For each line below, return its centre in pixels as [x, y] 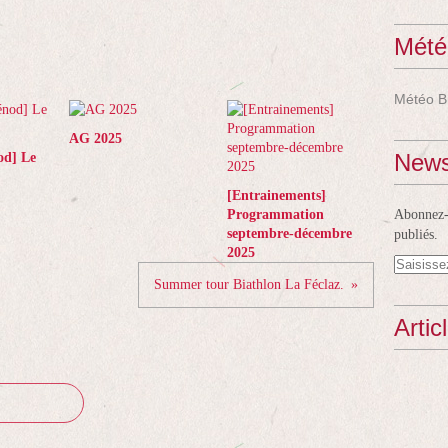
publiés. [416, 234]
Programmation [275, 214]
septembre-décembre [289, 233]
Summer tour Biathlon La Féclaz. [249, 284]
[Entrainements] [276, 195]
